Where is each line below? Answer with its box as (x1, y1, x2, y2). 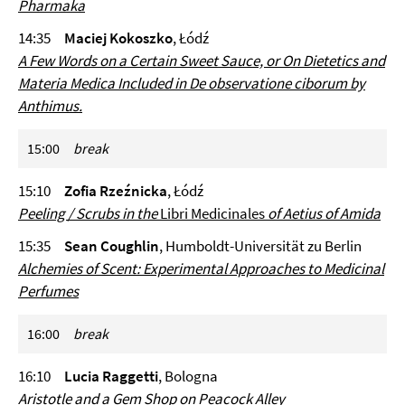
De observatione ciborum (189, 73, 347, 93)
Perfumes (18, 281, 79, 301)
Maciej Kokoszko (64, 28, 173, 48)
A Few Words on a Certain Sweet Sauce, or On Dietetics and (18, 51, 385, 71)
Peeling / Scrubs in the (18, 203, 160, 223)
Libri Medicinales (160, 203, 265, 223)
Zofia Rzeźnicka (64, 181, 167, 201)
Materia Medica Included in (18, 73, 189, 93)
